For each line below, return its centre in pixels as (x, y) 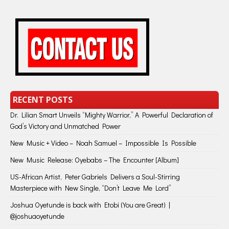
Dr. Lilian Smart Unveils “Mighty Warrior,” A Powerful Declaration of (112, 115)
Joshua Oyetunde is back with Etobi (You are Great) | (90, 205)
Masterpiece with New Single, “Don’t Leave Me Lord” (91, 188)
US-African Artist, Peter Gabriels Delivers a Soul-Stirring (95, 177)
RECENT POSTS (43, 99)
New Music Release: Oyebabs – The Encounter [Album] (95, 160)
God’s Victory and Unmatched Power (65, 126)
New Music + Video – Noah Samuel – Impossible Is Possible (103, 143)
